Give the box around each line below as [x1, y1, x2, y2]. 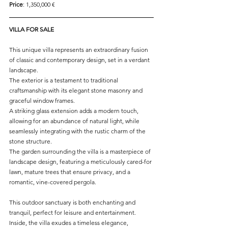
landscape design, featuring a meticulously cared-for [9, 158, 153, 165]
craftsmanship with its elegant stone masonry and [9, 87, 144, 94]
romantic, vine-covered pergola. [9, 178, 98, 186]
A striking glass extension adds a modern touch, [9, 107, 140, 115]
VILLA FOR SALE [9, 25, 54, 33]
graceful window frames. [9, 97, 76, 104]
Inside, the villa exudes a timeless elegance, [9, 219, 130, 226]
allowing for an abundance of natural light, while [9, 117, 141, 125]
